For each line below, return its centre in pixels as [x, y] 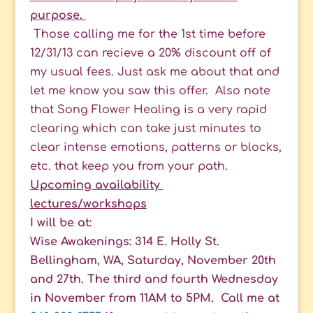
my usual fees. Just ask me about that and [154, 72]
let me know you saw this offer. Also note [150, 91]
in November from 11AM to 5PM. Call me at [154, 299]
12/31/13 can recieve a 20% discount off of [150, 53]
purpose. [56, 16]
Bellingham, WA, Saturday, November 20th [153, 261]
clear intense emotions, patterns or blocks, [155, 148]
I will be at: [60, 223]
